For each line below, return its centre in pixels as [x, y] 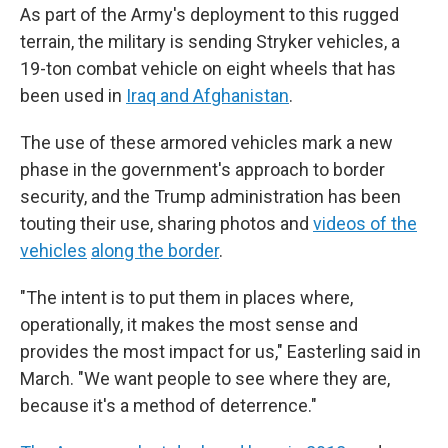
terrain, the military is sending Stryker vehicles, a [210, 41]
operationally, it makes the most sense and [189, 324]
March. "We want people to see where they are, [205, 378]
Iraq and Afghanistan [207, 95]
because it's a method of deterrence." [168, 405]
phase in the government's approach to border [202, 169]
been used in [73, 95]
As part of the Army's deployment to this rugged [209, 14]
